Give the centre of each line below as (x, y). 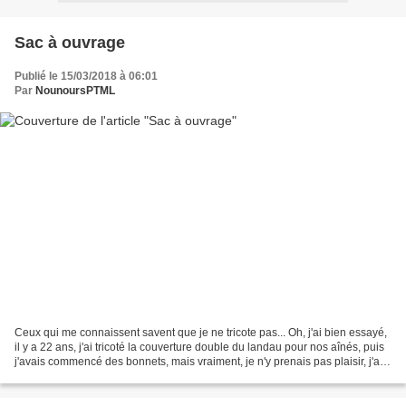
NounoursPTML (75, 90)
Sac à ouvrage (70, 42)
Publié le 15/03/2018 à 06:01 (86, 76)
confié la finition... (57, 377)
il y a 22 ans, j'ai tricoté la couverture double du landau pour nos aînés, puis (199, 348)
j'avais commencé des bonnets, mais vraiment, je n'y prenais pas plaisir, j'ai (198, 362)
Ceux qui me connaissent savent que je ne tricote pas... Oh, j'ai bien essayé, (201, 333)
